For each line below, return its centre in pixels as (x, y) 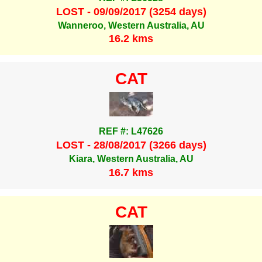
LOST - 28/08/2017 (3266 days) (131, 145)
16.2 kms (131, 39)
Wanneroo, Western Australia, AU (131, 25)
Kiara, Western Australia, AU (131, 159)
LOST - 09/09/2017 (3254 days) (131, 11)
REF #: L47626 (131, 132)
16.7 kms (131, 172)
